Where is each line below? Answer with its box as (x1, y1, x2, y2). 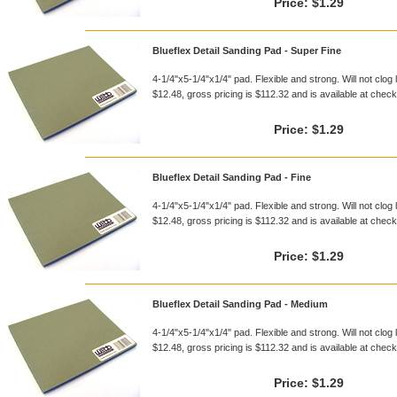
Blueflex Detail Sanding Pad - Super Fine (152, 45, 341, 56)
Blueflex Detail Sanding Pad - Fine (152, 172, 311, 183)
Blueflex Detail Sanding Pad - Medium (152, 299, 328, 309)
